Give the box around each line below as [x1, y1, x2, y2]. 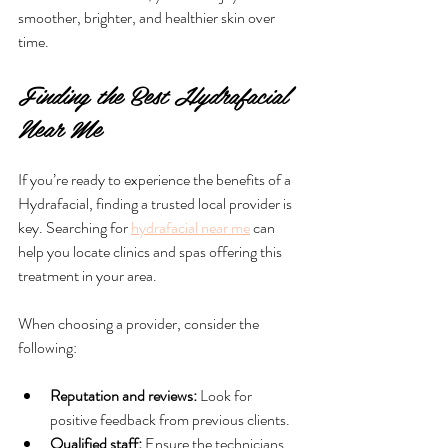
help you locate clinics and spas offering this [18, 239, 285, 263]
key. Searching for [18, 215, 131, 239]
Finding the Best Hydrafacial [18, 74, 295, 114]
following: [18, 335, 77, 359]
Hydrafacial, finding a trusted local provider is [18, 191, 295, 215]
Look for [197, 383, 255, 407]
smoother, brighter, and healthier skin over [18, 5, 278, 29]
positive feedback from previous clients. [50, 407, 290, 431]
